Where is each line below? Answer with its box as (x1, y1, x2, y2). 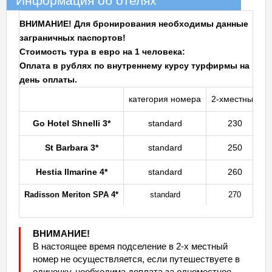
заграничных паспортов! (19, 33, 126, 42)
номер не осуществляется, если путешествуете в (33, 254, 240, 264)
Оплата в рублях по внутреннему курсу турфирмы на (19, 61, 250, 70)
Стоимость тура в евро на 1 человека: (19, 47, 185, 56)
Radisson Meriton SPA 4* (24, 190, 118, 199)
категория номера (129, 94, 201, 104)
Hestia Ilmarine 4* (35, 167, 107, 177)
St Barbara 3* (44, 143, 98, 152)
